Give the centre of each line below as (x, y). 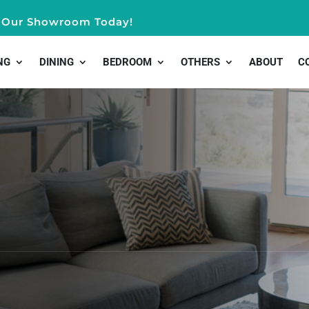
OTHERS (200, 62)
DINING (56, 62)
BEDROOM (127, 62)
